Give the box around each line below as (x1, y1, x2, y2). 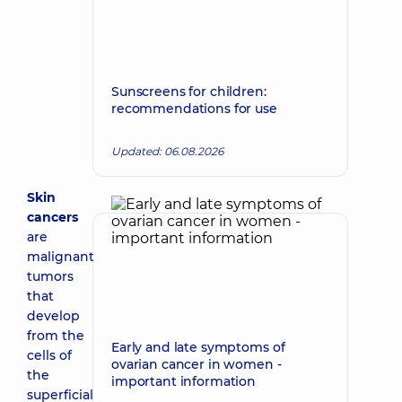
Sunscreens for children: (111, 83, 267, 100)
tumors (27, 268, 74, 284)
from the (27, 328, 84, 344)
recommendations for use (111, 100, 277, 117)
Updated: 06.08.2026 (111, 144, 223, 158)
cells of (27, 347, 72, 363)
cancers (27, 209, 78, 225)
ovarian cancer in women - (111, 356, 282, 372)
